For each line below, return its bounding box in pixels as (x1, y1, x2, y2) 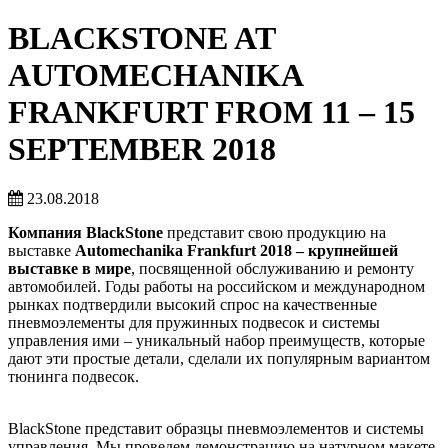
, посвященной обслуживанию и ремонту (131, 259, 414, 277)
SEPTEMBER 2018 (8, 131, 276, 168)
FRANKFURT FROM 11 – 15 (8, 94, 415, 131)
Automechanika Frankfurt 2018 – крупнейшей (75, 241, 398, 259)
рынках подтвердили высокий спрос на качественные (8, 295, 377, 313)
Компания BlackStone (8, 223, 163, 241)
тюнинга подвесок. (8, 367, 139, 385)
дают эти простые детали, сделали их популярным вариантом (8, 349, 430, 367)
